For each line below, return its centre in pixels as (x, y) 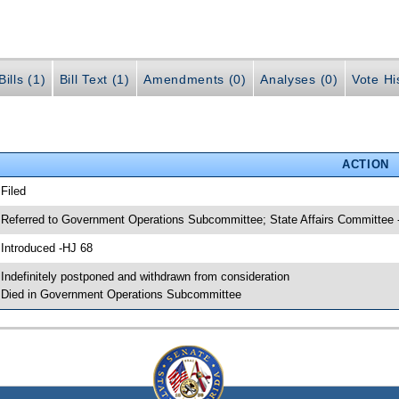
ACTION (365, 164)
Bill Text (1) (94, 79)
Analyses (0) (299, 79)
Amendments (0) (195, 79)
